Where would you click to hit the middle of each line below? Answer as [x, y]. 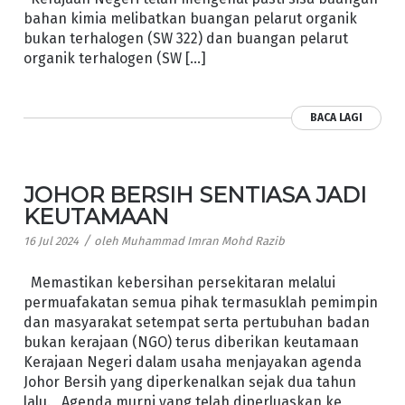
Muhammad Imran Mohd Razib [202, 241]
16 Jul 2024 [51, 241]
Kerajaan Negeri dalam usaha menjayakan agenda [192, 362]
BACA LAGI [337, 118]
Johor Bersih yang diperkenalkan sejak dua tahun [189, 381]
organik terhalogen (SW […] [114, 59]
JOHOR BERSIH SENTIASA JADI [194, 195]
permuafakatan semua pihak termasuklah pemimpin [200, 302]
